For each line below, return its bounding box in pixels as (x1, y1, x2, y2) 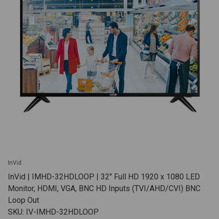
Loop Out (8, 195, 39, 205)
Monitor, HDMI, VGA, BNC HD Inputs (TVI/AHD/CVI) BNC (8, 183, 200, 193)
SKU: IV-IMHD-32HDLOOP (8, 207, 99, 217)
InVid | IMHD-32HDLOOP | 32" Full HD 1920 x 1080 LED (8, 172, 200, 181)
